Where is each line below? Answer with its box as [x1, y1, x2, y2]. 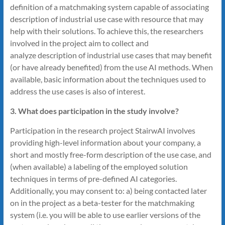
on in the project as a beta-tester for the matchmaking [10, 197, 194, 207]
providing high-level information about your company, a [10, 137, 201, 147]
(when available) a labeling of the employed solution [10, 161, 188, 171]
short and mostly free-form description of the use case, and [10, 149, 211, 159]
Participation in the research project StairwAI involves [10, 125, 195, 135]
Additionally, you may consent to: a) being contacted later [10, 185, 207, 195]
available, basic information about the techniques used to [10, 74, 206, 84]
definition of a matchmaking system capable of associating [10, 2, 209, 12]
